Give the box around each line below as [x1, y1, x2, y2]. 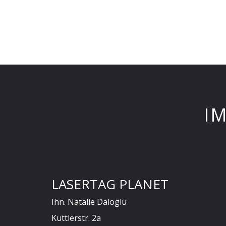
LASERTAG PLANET [51, 175, 168, 193]
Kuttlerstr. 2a [51, 212, 101, 223]
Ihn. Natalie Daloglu [51, 196, 127, 207]
